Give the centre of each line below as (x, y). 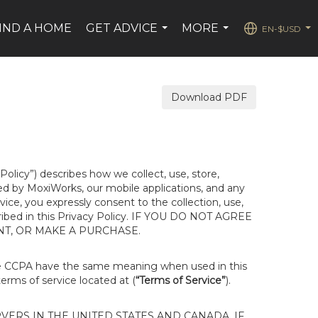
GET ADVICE (122, 28)
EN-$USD (281, 28)
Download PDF (209, 97)
